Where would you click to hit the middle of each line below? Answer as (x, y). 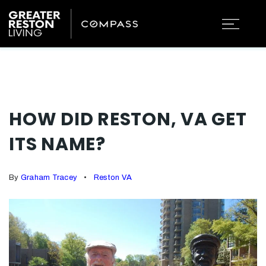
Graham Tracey (49, 178)
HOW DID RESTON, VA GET (128, 119)
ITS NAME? (57, 144)
